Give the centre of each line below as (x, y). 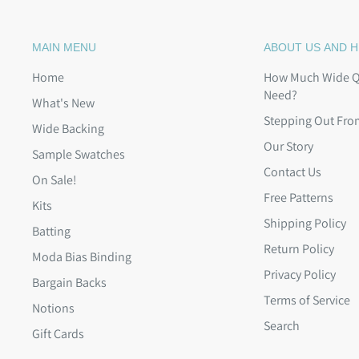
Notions (53, 309)
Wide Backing (68, 129)
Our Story (288, 147)
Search (282, 326)
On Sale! (54, 180)
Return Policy (299, 249)
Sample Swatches (79, 155)
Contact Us (292, 172)
